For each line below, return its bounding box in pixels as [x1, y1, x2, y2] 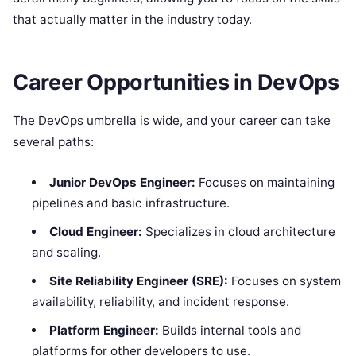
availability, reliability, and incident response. [32, 294, 290, 310]
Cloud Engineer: [48, 224, 142, 240]
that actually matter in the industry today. [13, 11, 252, 27]
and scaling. [32, 245, 102, 261]
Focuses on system [227, 273, 341, 289]
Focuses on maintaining [195, 175, 335, 191]
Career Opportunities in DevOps [13, 69, 339, 96]
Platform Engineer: [48, 323, 159, 339]
